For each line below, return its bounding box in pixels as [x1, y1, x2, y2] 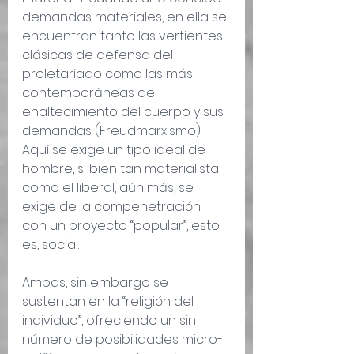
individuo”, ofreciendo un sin [22, 311, 199, 330]
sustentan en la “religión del [22, 292, 197, 311]
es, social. [22, 235, 79, 254]
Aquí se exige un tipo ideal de [22, 141, 209, 160]
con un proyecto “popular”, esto [22, 217, 223, 235]
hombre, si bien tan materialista [22, 160, 222, 179]
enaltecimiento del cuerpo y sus [22, 103, 227, 122]
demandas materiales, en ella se [22, 8, 230, 27]
